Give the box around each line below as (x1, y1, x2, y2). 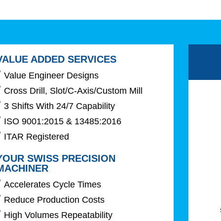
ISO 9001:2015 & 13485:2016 (4, 116, 122, 126)
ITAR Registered (4, 131, 70, 142)
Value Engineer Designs (4, 70, 99, 80)
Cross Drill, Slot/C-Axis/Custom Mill (4, 85, 143, 96)
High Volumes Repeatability (4, 210, 113, 220)
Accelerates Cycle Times (4, 179, 102, 189)
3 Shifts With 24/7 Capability (4, 101, 115, 111)
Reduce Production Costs (4, 194, 105, 205)
